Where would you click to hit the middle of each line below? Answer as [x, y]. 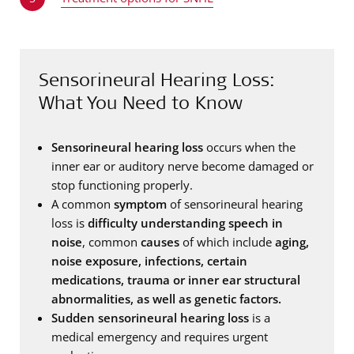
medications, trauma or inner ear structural [176, 279]
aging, [292, 241]
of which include [227, 241]
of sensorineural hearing [235, 203]
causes [160, 241]
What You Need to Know [141, 102]
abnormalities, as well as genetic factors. [166, 298]
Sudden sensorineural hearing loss [150, 317]
